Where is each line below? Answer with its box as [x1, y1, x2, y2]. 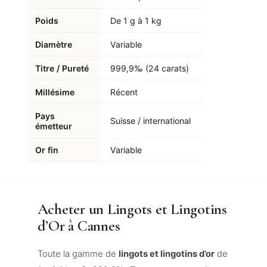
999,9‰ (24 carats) [110, 63, 189, 74]
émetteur [35, 121, 72, 132]
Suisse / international [110, 116, 191, 126]
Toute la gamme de [37, 249, 119, 260]
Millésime [35, 87, 74, 98]
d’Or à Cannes [37, 216, 120, 235]
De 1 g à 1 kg [110, 15, 162, 26]
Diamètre [35, 39, 72, 50]
